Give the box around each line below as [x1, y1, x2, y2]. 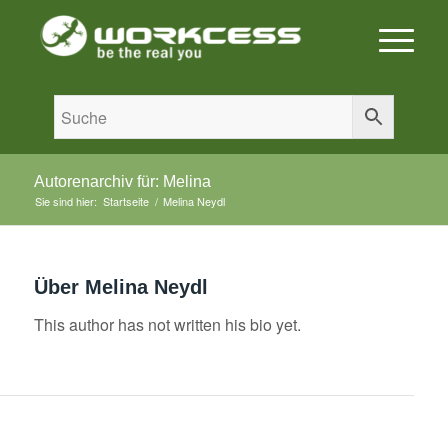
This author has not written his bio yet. [33, 312, 301, 336]
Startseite [102, 193, 149, 209]
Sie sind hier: [34, 193, 97, 209]
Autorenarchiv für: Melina [33, 173, 211, 190]
